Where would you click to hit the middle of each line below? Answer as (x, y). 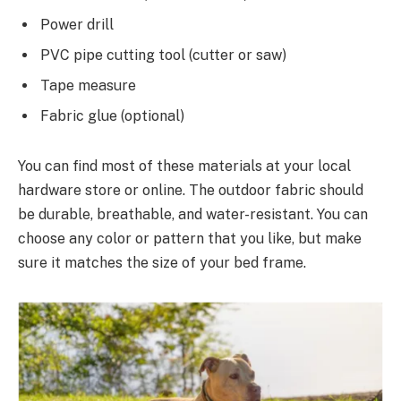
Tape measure (88, 86)
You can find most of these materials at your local (184, 166)
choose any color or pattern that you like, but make (190, 239)
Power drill (77, 25)
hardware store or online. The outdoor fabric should (191, 191)
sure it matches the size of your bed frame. (162, 263)
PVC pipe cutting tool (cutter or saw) (163, 55)
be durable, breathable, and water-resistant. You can (193, 215)
